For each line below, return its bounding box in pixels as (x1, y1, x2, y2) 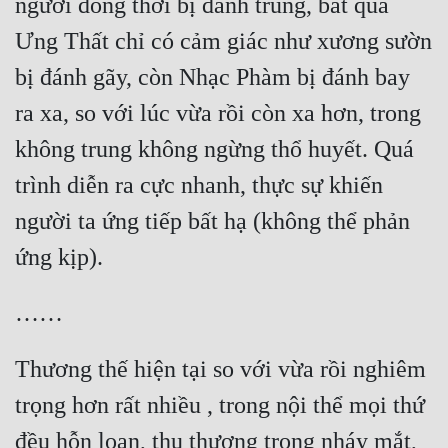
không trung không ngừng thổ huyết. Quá (15, 136, 414, 163)
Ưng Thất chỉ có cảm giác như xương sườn (15, 28, 432, 55)
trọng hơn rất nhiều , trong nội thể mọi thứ (15, 392, 425, 419)
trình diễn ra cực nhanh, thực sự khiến (15, 172, 383, 199)
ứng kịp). (15, 244, 103, 271)
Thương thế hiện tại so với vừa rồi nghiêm (15, 356, 426, 383)
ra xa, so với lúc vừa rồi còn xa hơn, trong (15, 100, 421, 127)
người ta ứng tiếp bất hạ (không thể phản (15, 208, 410, 235)
